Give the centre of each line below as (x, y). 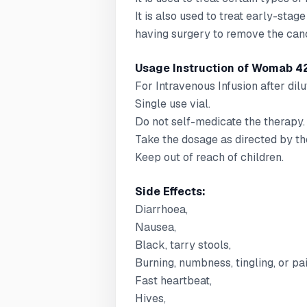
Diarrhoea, (161, 209)
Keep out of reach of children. (209, 157)
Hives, (150, 298)
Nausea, (156, 227)
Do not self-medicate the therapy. (220, 122)
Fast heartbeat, (173, 281)
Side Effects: (170, 192)
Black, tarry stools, (183, 245)
